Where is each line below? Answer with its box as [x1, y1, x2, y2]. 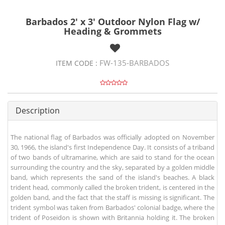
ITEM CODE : [56, 58, 99, 68]
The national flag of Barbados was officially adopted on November [11, 133, 214, 142]
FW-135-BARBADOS [99, 58, 169, 68]
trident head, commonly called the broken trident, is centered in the [11, 183, 214, 192]
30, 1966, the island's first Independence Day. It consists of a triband [11, 143, 214, 152]
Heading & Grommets [63, 25, 162, 38]
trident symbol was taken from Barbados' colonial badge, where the [11, 203, 214, 212]
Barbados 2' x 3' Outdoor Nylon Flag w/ [25, 16, 200, 28]
